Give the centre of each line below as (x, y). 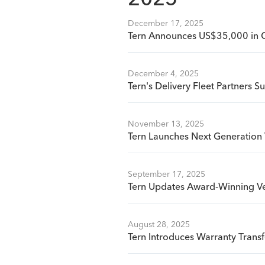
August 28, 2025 (159, 225)
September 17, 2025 (167, 174)
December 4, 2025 (163, 74)
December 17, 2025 (166, 24)
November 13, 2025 (166, 124)
